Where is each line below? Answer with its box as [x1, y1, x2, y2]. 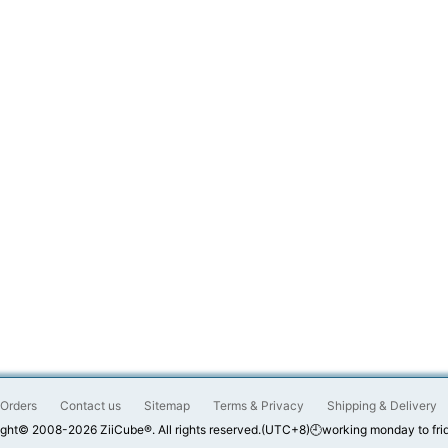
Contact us [59, 398, 121, 413]
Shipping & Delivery [326, 398, 437, 413]
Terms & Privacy [212, 398, 304, 413]
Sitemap [143, 398, 190, 413]
